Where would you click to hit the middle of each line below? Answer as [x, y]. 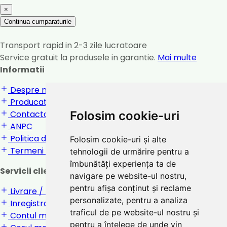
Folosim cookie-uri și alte [118, 139]
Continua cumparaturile [38, 22]
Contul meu [32, 216]
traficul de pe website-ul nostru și [134, 212]
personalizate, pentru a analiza [128, 200]
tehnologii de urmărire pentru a [129, 152]
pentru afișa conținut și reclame [130, 188]
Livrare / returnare [46, 192]
